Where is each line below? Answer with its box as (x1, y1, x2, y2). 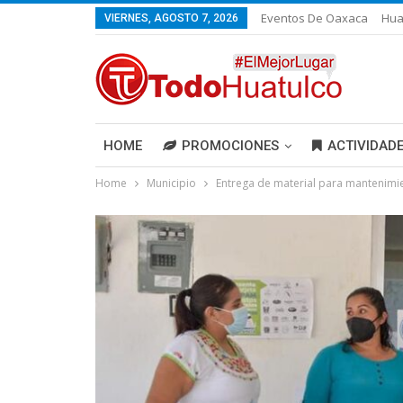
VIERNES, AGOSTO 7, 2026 (104, 12, 238, 24)
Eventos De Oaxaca (261, 10, 368, 26)
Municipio (147, 175, 196, 191)
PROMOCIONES (182, 138, 279, 154)
